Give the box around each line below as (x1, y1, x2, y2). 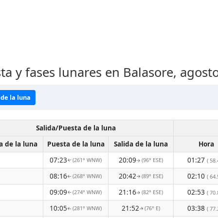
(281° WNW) (73, 204, 102, 212)
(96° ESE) (142, 156, 163, 163)
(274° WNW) (73, 188, 102, 196)
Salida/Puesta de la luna (36, 123, 116, 132)
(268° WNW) (73, 172, 102, 180)
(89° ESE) (142, 172, 163, 180)
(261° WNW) (73, 156, 102, 163)
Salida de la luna (114, 139, 168, 148)
